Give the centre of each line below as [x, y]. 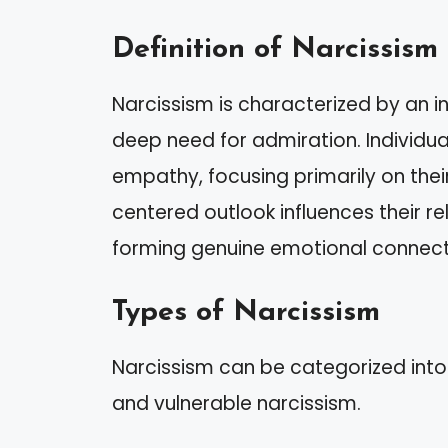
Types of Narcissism [246, 312]
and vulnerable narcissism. [236, 403]
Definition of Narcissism [275, 50]
